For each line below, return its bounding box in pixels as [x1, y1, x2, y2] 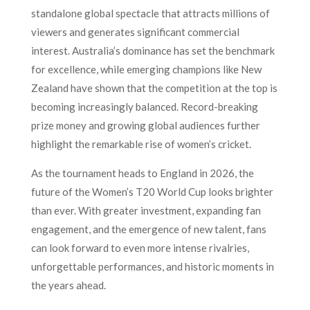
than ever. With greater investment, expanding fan [30, 203, 261, 217]
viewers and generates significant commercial [30, 25, 239, 38]
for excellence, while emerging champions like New [30, 62, 262, 75]
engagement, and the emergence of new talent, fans [30, 222, 266, 235]
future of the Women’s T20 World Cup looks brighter [30, 185, 273, 198]
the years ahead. [30, 278, 106, 291]
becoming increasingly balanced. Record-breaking [30, 100, 258, 113]
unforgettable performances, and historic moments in [30, 259, 274, 273]
